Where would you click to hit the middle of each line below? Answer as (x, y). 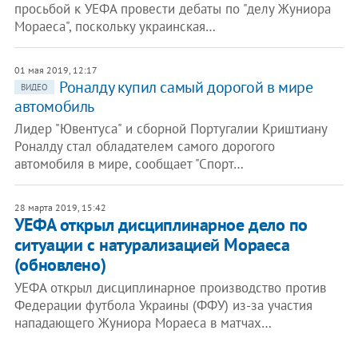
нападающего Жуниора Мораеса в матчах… (143, 323)
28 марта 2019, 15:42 (60, 207)
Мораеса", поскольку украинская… (115, 26)
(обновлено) (60, 265)
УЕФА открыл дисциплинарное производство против (170, 288)
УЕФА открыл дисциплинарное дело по (161, 225)
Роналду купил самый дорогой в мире (186, 87)
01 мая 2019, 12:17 (56, 70)
